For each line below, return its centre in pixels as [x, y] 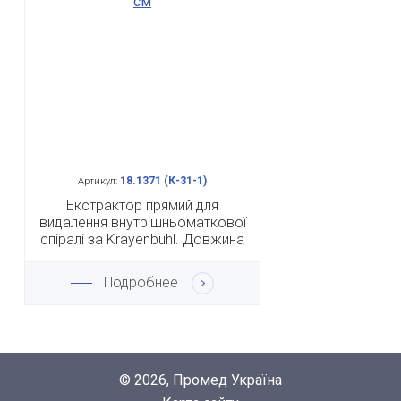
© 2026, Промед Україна [200, 380]
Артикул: [98, 182]
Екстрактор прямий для [142, 206]
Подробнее [141, 282]
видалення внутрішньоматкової [142, 223]
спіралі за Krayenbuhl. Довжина [142, 240]
